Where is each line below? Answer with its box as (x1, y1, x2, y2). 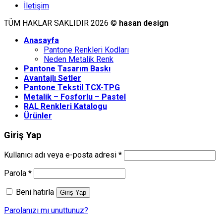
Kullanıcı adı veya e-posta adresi (4, 150, 118, 160)
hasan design (119, 18, 168, 28)
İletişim (24, 1, 49, 11)
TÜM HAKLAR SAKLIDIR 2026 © (4, 18, 119, 28)
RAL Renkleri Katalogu (24, 102, 107, 111)
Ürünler (24, 111, 52, 121)
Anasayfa (24, 36, 59, 46)
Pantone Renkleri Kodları (44, 45, 129, 55)
